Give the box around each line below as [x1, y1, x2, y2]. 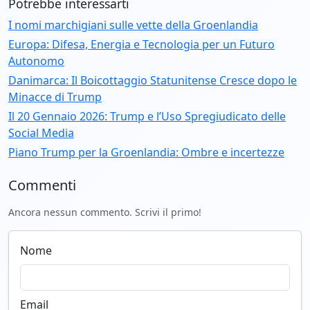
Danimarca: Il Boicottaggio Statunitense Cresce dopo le [8, 73, 297, 89]
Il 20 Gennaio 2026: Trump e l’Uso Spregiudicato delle [8, 109, 286, 125]
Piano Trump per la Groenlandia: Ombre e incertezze [8, 145, 284, 161]
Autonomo [8, 53, 64, 69]
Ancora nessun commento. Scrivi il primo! [8, 206, 201, 219]
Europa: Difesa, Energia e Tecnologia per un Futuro [8, 37, 275, 53]
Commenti [8, 176, 76, 195]
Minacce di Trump [8, 89, 102, 105]
